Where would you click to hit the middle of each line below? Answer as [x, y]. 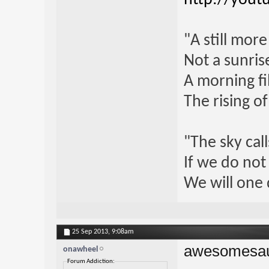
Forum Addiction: [91, 261]
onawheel [80, 249]
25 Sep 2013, [92, 231]
